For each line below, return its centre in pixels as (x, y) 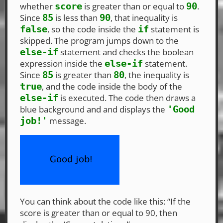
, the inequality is (157, 75)
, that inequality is (144, 18)
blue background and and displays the (94, 110)
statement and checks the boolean (126, 52)
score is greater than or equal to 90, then (99, 213)
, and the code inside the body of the (112, 87)
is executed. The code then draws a (127, 98)
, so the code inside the (93, 29)
